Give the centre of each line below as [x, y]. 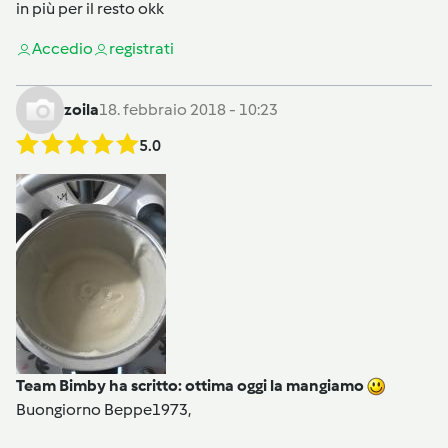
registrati [141, 48]
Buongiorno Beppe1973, [103, 409]
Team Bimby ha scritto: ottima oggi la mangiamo [191, 385]
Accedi [57, 48]
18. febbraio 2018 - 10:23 [188, 109]
